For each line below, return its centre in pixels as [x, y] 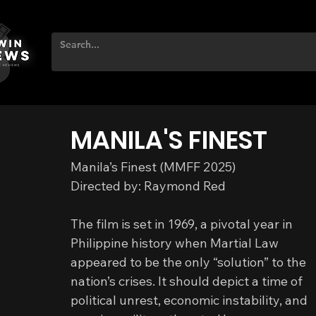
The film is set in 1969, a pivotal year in [183, 224]
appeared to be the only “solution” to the [190, 262]
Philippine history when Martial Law [176, 243]
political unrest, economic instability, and [190, 300]
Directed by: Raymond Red [148, 186]
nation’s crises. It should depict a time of [188, 281]
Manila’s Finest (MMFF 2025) [153, 167]
